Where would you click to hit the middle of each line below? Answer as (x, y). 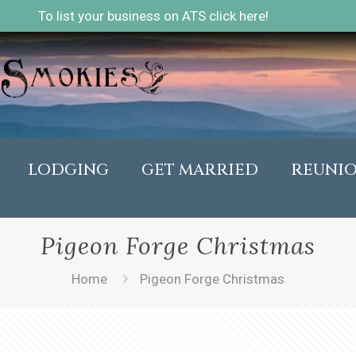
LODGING (68, 170)
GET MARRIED (199, 170)
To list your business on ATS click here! (153, 16)
